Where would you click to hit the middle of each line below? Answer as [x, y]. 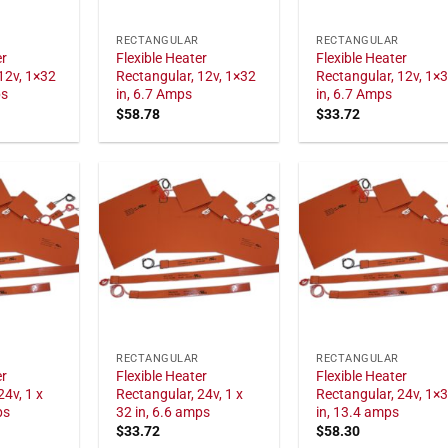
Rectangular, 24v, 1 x [180, 394]
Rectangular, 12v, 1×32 [186, 77]
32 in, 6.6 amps [163, 412]
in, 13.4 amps [358, 412]
